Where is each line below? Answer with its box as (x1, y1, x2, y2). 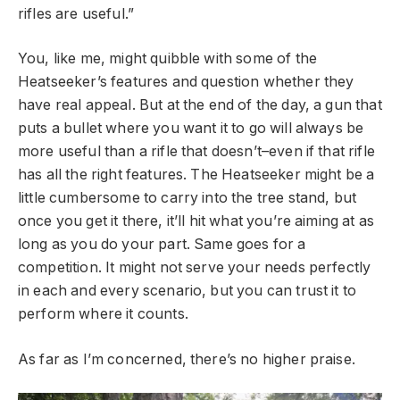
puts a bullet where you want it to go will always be (18, 120, 364, 137)
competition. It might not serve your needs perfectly (18, 259, 371, 277)
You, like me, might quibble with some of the (18, 50, 318, 68)
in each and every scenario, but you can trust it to (18, 282, 357, 300)
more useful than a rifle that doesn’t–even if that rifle (18, 143, 375, 161)
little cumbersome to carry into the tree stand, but (18, 189, 357, 207)
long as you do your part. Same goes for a (18, 236, 306, 254)
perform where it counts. (18, 305, 188, 323)
